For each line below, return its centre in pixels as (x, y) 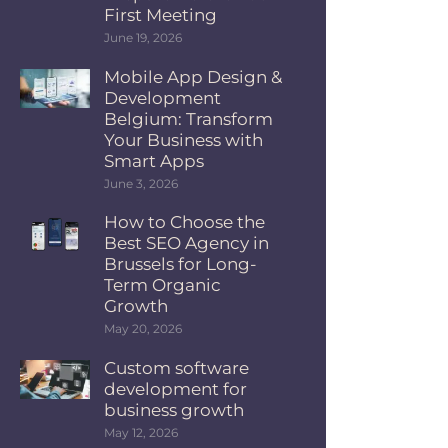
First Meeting (161, 15)
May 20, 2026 (143, 329)
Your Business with (184, 139)
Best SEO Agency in (187, 243)
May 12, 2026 (141, 432)
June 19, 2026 (143, 38)
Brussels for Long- (181, 264)
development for (176, 388)
